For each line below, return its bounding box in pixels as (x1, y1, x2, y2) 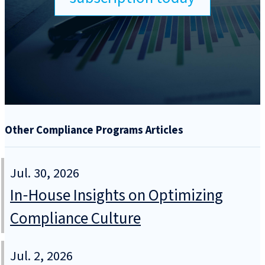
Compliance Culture (10, 207, 141, 231)
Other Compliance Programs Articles (5, 122, 183, 138)
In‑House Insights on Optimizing (10, 184, 223, 208)
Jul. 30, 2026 (10, 164, 79, 183)
